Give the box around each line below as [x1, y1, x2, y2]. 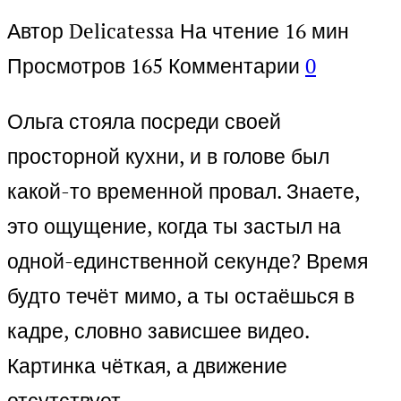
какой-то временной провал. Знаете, [7, 177, 360, 206]
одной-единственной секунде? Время [7, 247, 368, 276]
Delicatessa [69, 17, 175, 46]
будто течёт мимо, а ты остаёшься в [7, 282, 354, 311]
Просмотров [7, 52, 125, 81]
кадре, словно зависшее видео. [7, 317, 309, 346]
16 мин [279, 17, 349, 46]
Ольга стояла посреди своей [7, 107, 281, 136]
